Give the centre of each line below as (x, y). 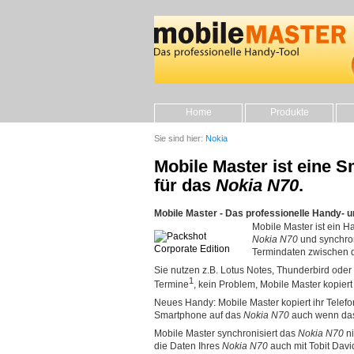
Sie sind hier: (180, 138)
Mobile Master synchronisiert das (226, 334)
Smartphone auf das (199, 316)
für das (185, 185)
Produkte (289, 112)
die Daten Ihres (188, 346)
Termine (171, 284)
